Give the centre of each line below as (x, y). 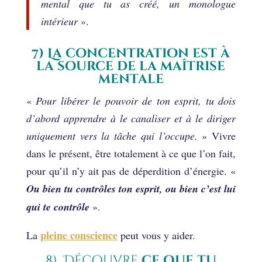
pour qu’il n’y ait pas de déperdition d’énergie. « (131, 170)
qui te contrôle (59, 206)
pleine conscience (79, 235)
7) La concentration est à (131, 53)
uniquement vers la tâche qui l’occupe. (112, 135)
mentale (131, 79)
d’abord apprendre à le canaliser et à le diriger (131, 118)
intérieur (59, 21)
